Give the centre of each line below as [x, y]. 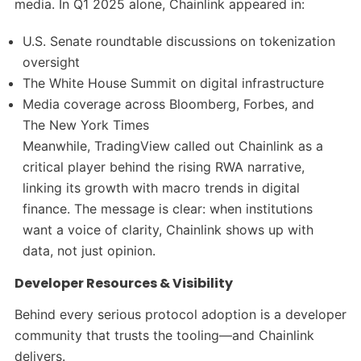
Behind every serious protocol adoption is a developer [180, 314]
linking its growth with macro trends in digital [162, 188]
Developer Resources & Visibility [123, 284]
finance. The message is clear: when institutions [168, 209]
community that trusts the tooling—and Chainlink [164, 335]
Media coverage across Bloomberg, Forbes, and [169, 104]
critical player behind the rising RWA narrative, [164, 167]
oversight [52, 62]
